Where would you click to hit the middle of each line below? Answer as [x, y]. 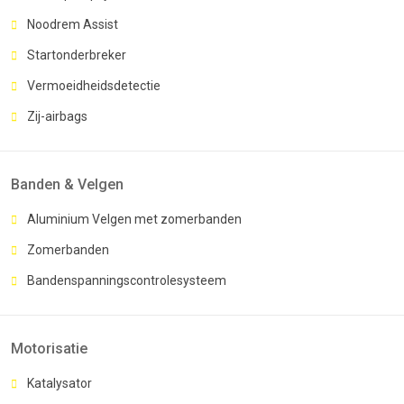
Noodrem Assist [73, 24]
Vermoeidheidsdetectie [94, 85]
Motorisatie [49, 348]
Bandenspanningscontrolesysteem [127, 280]
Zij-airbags [57, 116]
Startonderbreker [77, 55]
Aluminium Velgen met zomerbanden [134, 219]
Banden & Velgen [67, 184]
